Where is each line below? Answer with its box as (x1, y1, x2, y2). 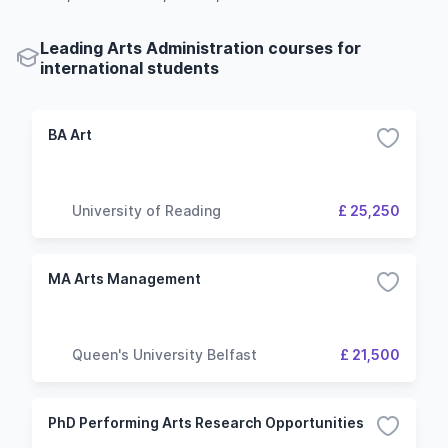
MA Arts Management (48, 270, 201, 287)
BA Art (48, 126, 92, 143)
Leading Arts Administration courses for (40, 38, 361, 58)
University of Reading (72, 201, 221, 219)
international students (40, 58, 219, 78)
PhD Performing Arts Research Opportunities (48, 414, 364, 431)
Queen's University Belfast (72, 345, 257, 363)
